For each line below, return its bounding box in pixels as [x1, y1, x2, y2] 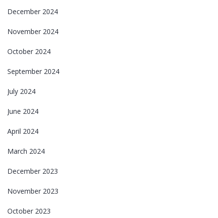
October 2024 [7, 46, 51, 56]
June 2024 [7, 106, 38, 116]
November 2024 [7, 26, 58, 36]
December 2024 [7, 6, 58, 16]
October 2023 [7, 206, 51, 216]
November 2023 [7, 186, 58, 196]
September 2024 [7, 66, 59, 76]
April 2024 [7, 126, 38, 136]
